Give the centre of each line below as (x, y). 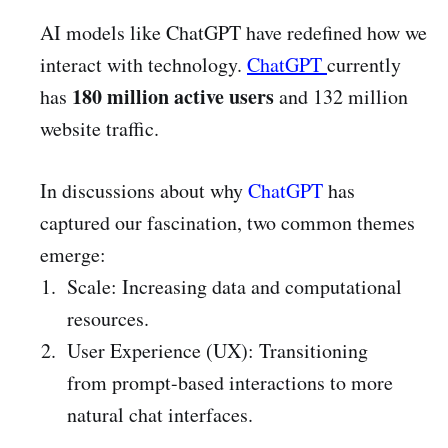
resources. (107, 318)
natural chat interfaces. (159, 414)
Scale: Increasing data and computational (234, 286)
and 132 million (341, 96)
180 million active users (173, 96)
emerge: (73, 254)
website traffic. (103, 128)
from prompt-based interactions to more (229, 382)
